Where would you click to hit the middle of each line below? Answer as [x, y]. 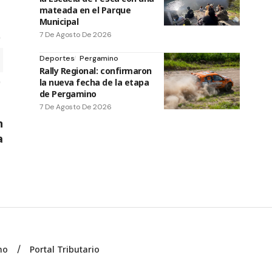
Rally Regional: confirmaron [95, 70]
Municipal [59, 21]
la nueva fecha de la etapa [94, 82]
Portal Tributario [65, 249]
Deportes [57, 58]
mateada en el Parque [85, 10]
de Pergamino [68, 93]
